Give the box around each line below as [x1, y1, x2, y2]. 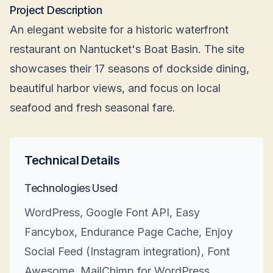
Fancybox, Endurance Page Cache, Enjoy [24, 225, 233, 238]
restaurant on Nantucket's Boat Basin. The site [10, 43, 244, 55]
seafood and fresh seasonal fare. [10, 101, 175, 114]
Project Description [10, 4, 102, 16]
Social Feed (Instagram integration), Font [24, 245, 230, 258]
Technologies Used [24, 182, 118, 194]
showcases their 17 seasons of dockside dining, [10, 62, 249, 75]
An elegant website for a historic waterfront [10, 23, 229, 36]
